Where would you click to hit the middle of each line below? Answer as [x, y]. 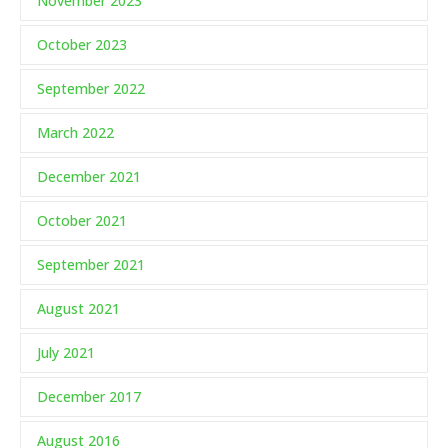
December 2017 [89, 397]
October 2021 [82, 221]
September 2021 [91, 265]
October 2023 [82, 45]
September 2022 [91, 89]
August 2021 [78, 309]
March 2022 [75, 133]
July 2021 [66, 353]
